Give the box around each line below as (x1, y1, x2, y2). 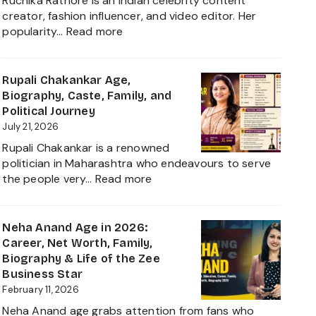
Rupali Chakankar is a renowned (2, 140, 170, 155)
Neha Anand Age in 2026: (2, 220, 147, 234)
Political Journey (2, 104, 98, 118)
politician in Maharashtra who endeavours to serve (2, 155, 272, 171)
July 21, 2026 (2, 120, 59, 133)
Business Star (2, 267, 83, 281)
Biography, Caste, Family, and (2, 88, 172, 102)
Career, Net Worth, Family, (2, 236, 153, 250)
